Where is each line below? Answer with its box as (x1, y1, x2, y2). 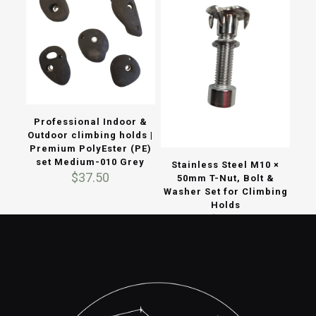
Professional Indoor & (33, 116, 147, 128)
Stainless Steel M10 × (171, 159, 279, 171)
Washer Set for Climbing (163, 186, 288, 197)
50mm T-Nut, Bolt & (176, 173, 274, 184)
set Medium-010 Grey (36, 157, 145, 168)
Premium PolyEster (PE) (29, 143, 152, 154)
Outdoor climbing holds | (28, 130, 154, 141)
